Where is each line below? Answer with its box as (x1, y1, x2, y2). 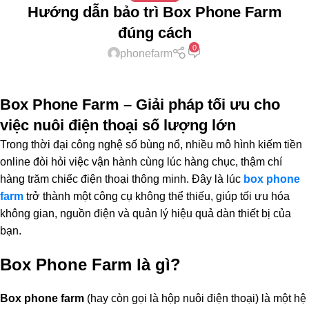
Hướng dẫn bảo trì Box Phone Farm (27, 3, 282, 21)
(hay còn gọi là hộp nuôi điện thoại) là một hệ (84, 292, 306, 304)
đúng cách (117, 23, 192, 41)
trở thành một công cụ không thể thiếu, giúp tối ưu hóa (23, 190, 290, 202)
